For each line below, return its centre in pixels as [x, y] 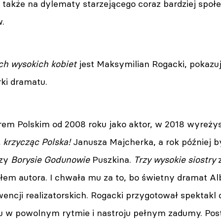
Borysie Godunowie [52, 160]
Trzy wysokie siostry [176, 160]
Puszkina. [113, 160]
